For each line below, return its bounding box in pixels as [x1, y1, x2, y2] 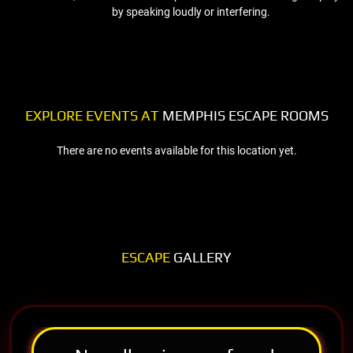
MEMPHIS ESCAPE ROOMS [158, 106, 329, 124]
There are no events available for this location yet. [56, 143, 297, 157]
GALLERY [170, 248, 232, 266]
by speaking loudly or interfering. [111, 5, 270, 18]
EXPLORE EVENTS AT [24, 106, 159, 124]
